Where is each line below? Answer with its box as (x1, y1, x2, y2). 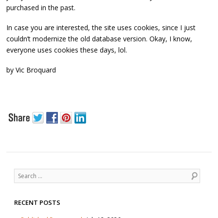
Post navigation (6, 161, 52, 170)
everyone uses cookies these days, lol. (6, 45, 127, 55)
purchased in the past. (6, 2, 75, 12)
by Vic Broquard (6, 65, 56, 75)
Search (14, 169, 33, 178)
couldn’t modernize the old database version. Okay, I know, (6, 34, 192, 44)
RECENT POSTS (14, 198, 60, 207)
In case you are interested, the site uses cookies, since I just (6, 23, 196, 33)
